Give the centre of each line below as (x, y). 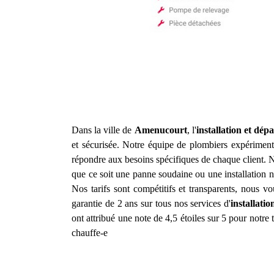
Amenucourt (161, 130)
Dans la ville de (103, 130)
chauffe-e (90, 233)
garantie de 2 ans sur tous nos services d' (151, 203)
